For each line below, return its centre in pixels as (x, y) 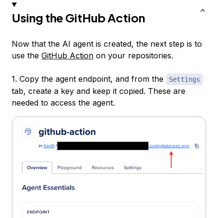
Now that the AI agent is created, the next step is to (107, 44)
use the (27, 56)
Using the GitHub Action (78, 18)
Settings (184, 80)
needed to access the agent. (63, 103)
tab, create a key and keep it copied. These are (99, 91)
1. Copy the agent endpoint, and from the (89, 79)
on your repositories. (133, 56)
